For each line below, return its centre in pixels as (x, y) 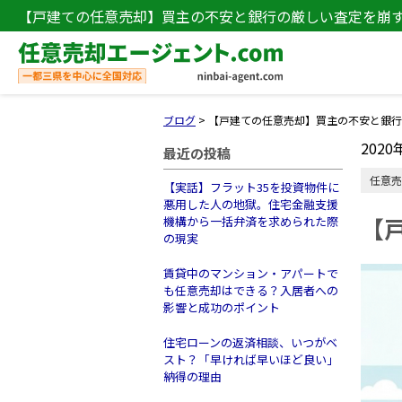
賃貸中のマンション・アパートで (251, 273)
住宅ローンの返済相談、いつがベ (250, 342)
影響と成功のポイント (222, 307)
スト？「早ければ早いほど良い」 (251, 359)
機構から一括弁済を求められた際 (251, 221)
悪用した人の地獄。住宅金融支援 (251, 204)
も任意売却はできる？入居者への (251, 290)
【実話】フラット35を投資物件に (251, 187)
